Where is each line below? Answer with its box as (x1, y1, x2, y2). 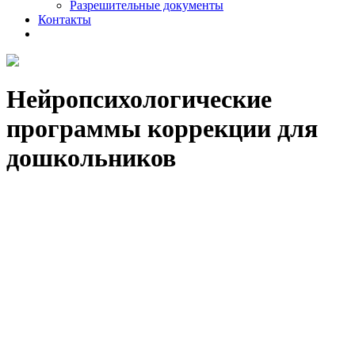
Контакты (38, 13, 91, 26)
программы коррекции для (6, 114, 318, 143)
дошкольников (6, 143, 176, 173)
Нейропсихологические (6, 85, 272, 114)
